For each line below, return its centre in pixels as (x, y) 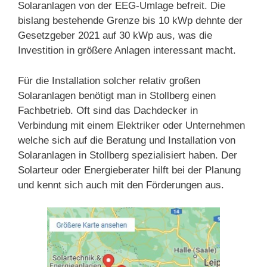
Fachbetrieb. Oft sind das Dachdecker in (108, 110)
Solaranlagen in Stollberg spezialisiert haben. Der (128, 155)
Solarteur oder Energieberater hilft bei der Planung (129, 170)
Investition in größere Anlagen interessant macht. (127, 51)
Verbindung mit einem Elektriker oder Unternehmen (131, 125)
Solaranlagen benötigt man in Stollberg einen (117, 95)
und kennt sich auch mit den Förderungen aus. (121, 185)
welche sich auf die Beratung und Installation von (127, 140)
